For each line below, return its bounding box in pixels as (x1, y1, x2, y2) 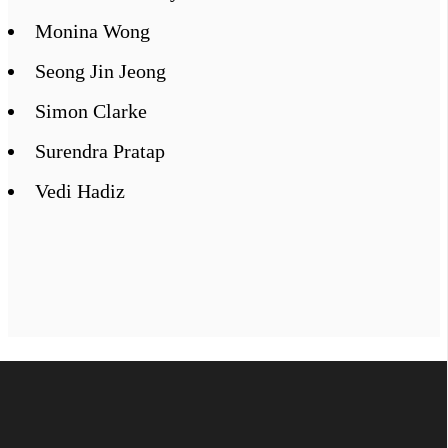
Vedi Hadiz (35, 180, 125, 203)
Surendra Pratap (35, 140, 165, 163)
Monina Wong (35, 20, 150, 43)
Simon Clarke (35, 100, 147, 123)
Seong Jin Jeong (35, 60, 166, 83)
